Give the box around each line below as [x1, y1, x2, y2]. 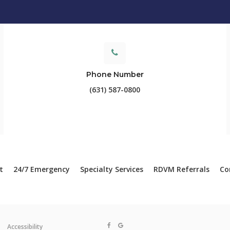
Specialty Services [80, 164, 143, 175]
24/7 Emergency [13, 164, 70, 175]
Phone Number [86, 70, 144, 80]
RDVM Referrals [154, 164, 209, 175]
